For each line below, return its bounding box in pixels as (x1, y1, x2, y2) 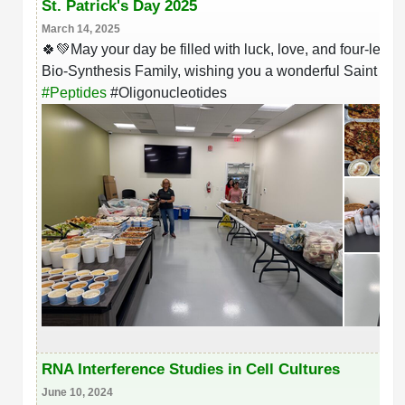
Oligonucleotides (118, 84, 227, 100)
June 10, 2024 (42, 385, 113, 399)
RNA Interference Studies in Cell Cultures (42, 360, 340, 378)
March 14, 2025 (42, 22, 120, 35)
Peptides (50, 84, 107, 100)
